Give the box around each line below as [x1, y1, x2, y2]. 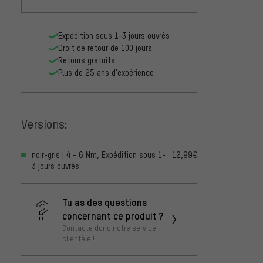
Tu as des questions [62, 195, 147, 209]
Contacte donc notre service [62, 223, 156, 233]
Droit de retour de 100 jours [58, 43, 152, 53]
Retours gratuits [58, 55, 115, 66]
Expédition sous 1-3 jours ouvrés [58, 31, 170, 41]
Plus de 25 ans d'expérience [58, 68, 154, 78]
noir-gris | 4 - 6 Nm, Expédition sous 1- [32, 150, 166, 160]
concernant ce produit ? [62, 209, 163, 222]
